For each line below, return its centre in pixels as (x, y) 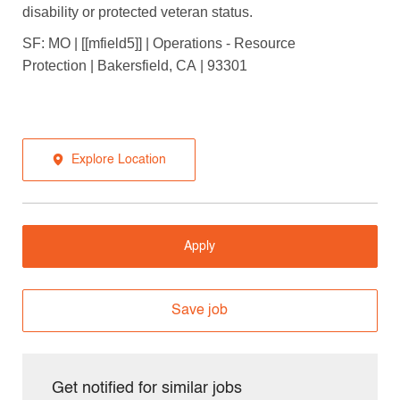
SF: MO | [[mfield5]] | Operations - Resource (158, 43)
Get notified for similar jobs (146, 388)
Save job (200, 310)
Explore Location (118, 159)
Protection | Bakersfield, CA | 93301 (134, 65)
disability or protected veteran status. (137, 12)
